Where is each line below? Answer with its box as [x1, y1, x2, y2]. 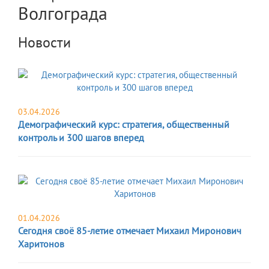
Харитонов [18, 238, 64, 250]
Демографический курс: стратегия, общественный [18, 118, 229, 131]
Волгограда [18, 1, 107, 25]
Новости [18, 33, 71, 52]
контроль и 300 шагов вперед [18, 131, 144, 144]
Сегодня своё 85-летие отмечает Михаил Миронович [18, 225, 241, 237]
